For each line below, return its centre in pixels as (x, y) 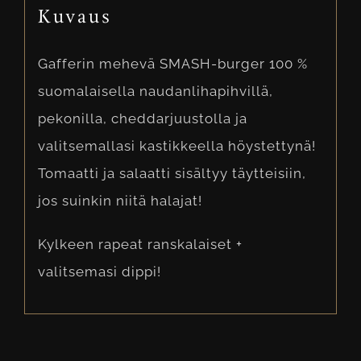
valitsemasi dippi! (99, 271)
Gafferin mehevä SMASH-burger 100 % (172, 63)
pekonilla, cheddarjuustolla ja (142, 118)
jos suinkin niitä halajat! (120, 200)
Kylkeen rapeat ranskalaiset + (140, 244)
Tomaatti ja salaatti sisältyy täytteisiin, (172, 173)
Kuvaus (75, 18)
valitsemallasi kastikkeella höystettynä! (176, 145)
